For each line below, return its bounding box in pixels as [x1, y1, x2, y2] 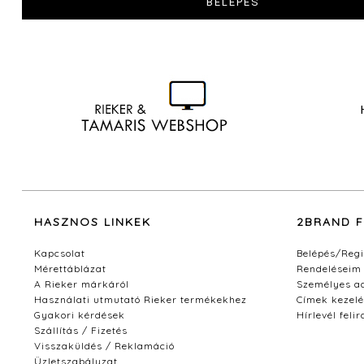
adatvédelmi [51, 4, 117, 19]
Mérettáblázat [34, 262, 106, 275]
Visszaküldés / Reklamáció [34, 340, 175, 353]
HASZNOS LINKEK [34, 214, 151, 230]
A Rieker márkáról [34, 278, 129, 291]
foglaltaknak [50, 38, 118, 54]
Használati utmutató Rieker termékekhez [34, 293, 247, 306]
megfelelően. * [45, 55, 123, 71]
